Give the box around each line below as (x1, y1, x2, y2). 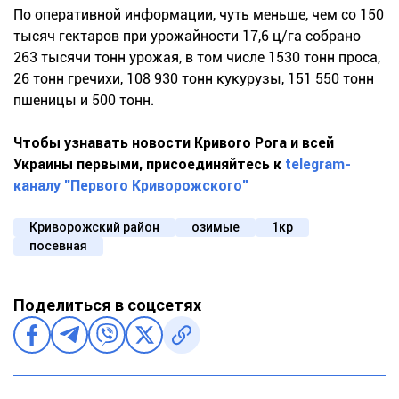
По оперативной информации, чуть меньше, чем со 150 (13, 5, 384, 23)
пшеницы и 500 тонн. (13, 91, 154, 109)
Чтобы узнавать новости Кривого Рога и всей (13, 134, 334, 151)
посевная (29, 238, 87, 253)
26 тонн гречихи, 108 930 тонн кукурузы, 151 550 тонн (13, 69, 374, 87)
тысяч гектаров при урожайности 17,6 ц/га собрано (13, 27, 361, 45)
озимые (191, 219, 240, 234)
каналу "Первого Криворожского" (13, 176, 248, 194)
